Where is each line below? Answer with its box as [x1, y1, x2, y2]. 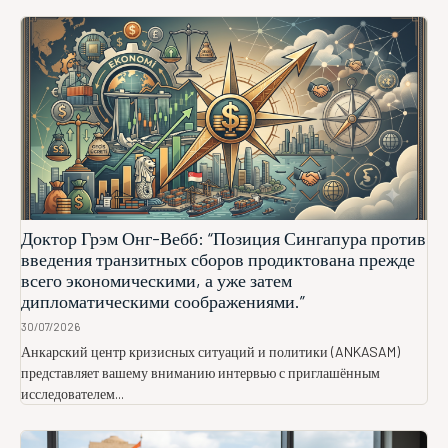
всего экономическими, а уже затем [21, 269, 292, 292]
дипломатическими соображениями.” [21, 290, 305, 313]
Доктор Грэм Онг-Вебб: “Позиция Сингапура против [21, 227, 426, 250]
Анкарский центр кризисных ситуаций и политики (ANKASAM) [21, 343, 400, 361]
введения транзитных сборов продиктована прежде [21, 248, 415, 271]
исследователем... [21, 385, 124, 403]
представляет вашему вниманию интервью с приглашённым [21, 364, 380, 382]
